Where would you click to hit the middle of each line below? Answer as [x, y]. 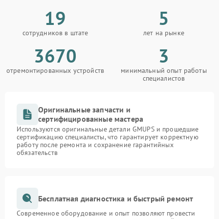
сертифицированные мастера [91, 119]
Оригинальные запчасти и [84, 109]
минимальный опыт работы [164, 70]
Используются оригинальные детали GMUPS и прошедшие [108, 129]
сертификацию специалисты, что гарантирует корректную [108, 137]
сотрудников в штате [55, 33]
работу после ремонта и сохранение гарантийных [95, 145]
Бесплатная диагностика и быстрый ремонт [116, 198]
